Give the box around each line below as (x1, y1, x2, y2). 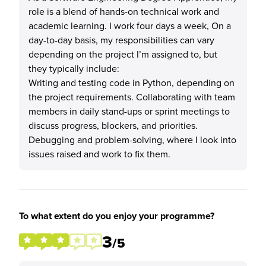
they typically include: (28, 62, 119, 75)
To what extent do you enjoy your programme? (19, 209, 214, 223)
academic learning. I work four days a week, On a (28, 19, 231, 32)
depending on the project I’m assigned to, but (28, 47, 217, 61)
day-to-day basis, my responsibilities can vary (28, 33, 214, 46)
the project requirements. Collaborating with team (28, 90, 235, 103)
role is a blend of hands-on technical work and (28, 5, 219, 18)
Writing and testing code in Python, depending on (28, 76, 235, 89)
